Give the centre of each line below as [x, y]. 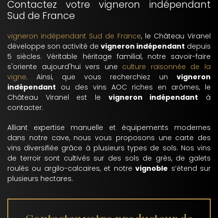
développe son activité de [54, 46]
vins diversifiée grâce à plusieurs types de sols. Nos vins [109, 148]
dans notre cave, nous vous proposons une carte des [109, 138]
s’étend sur [190, 168]
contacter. [25, 108]
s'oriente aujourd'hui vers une [65, 67]
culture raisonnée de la [167, 67]
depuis [198, 46]
